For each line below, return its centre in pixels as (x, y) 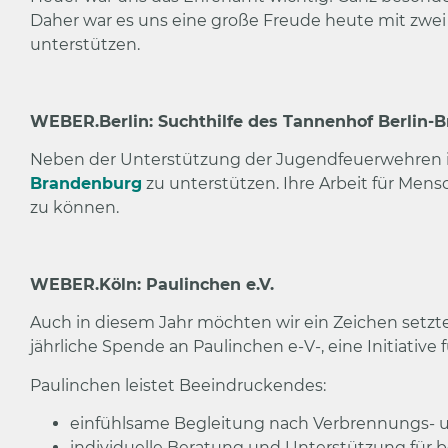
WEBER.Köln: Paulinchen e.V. (152, 284)
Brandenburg (86, 184)
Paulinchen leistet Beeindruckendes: (178, 385)
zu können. (74, 208)
